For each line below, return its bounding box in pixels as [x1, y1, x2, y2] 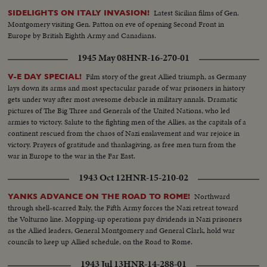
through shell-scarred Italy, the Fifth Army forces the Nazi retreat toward [8, 201, 239, 213]
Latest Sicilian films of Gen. [154, 7, 240, 18]
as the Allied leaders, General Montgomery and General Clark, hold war [8, 224, 235, 236]
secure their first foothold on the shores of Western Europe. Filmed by [8, 13, 231, 25]
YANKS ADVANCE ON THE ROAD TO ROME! [8, 191, 191, 201]
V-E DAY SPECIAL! [8, 72, 82, 81]
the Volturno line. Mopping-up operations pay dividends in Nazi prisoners [8, 213, 243, 225]
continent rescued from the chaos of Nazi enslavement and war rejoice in [8, 127, 240, 139]
